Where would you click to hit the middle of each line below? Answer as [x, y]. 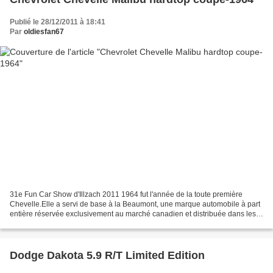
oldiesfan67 [44, 31]
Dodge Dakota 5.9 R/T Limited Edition [107, 256]
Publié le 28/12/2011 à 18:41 [58, 22]
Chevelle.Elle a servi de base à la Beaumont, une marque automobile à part [135, 204]
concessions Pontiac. [45, 224]
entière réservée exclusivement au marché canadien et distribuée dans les [133, 214]
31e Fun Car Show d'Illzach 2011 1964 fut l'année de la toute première [126, 195]
